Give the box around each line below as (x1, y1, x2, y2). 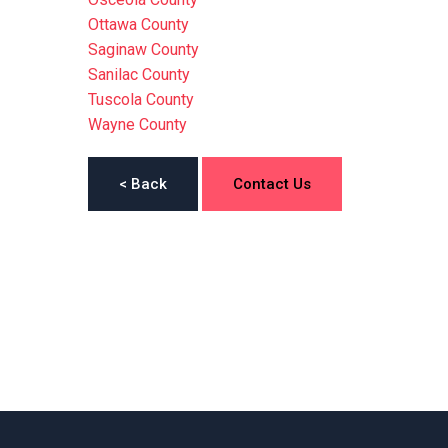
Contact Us (232, 175, 311, 193)
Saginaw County (87, 40, 199, 59)
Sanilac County (87, 65, 190, 84)
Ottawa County (87, 15, 189, 34)
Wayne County (87, 115, 187, 134)
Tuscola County (87, 90, 194, 109)
